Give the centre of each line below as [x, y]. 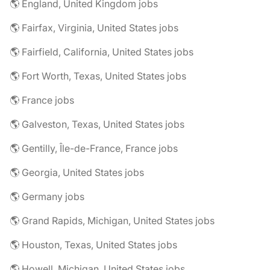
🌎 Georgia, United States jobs [77, 172]
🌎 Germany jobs [47, 196]
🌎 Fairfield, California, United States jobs [102, 52]
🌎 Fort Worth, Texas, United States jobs [98, 76]
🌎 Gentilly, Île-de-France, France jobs [94, 148]
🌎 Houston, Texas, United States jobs [93, 245]
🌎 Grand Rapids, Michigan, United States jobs [112, 221]
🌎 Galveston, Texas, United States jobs [97, 124]
